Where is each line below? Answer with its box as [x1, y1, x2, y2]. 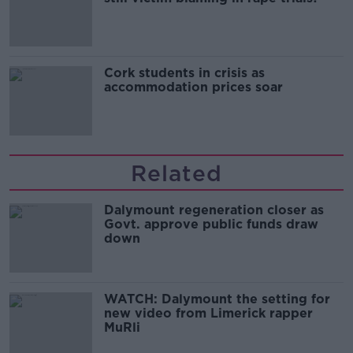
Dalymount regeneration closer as [104, 202, 324, 217]
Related [131, 159, 222, 187]
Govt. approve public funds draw [104, 216, 318, 232]
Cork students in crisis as [104, 65, 265, 80]
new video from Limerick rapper [104, 305, 313, 321]
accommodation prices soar [104, 79, 283, 95]
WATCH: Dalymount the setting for [104, 291, 330, 307]
